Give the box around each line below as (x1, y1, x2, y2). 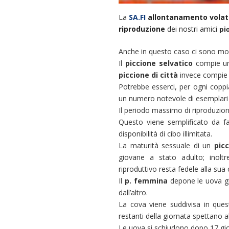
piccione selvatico (125, 58, 193, 68)
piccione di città (119, 70, 178, 80)
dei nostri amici (167, 24, 219, 34)
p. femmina (124, 176, 168, 186)
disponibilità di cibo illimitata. (119, 129, 212, 139)
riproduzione (119, 24, 167, 34)
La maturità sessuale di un (119, 141, 214, 150)
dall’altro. (119, 188, 148, 197)
